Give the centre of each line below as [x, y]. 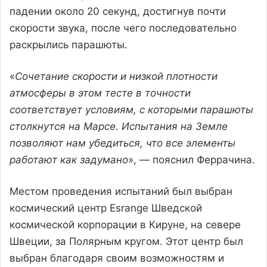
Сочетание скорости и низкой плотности [116, 76]
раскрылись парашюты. [69, 44]
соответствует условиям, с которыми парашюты [131, 109]
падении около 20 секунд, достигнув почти [118, 11]
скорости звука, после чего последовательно [123, 28]
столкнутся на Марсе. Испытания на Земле [119, 126]
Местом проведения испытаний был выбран [121, 191]
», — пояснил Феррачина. [192, 159]
